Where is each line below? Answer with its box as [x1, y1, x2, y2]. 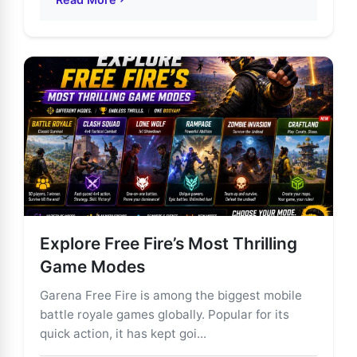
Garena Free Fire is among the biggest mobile [40, 287, 302, 303]
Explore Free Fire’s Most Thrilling [40, 233, 297, 253]
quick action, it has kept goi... [40, 325, 206, 341]
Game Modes [40, 256, 145, 277]
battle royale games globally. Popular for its [40, 306, 289, 322]
